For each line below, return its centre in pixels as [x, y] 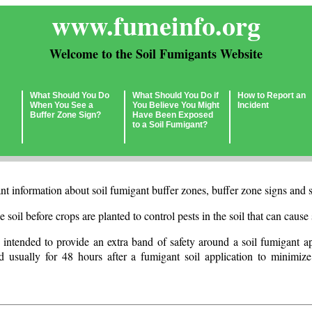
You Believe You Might [176, 105]
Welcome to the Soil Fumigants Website [156, 54]
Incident [253, 105]
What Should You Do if [175, 95]
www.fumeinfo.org [156, 25]
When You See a [62, 105]
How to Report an [272, 95]
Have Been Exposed [173, 115]
